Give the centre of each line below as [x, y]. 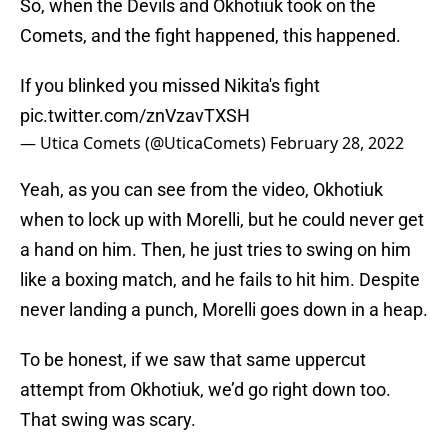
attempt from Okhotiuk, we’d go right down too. [205, 390]
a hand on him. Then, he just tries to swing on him [215, 250]
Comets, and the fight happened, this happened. [210, 36]
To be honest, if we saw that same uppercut [193, 360]
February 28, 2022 [337, 143]
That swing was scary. [108, 420]
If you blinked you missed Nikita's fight [170, 86]
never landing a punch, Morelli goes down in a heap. [224, 310]
